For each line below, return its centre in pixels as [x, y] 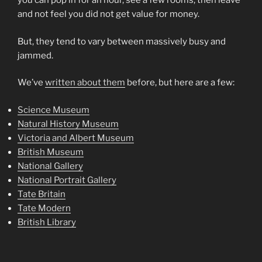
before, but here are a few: [180, 83]
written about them [85, 83]
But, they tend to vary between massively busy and [122, 41]
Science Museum [54, 110]
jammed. [35, 55]
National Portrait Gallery [67, 180]
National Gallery [50, 166]
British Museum [51, 152]
